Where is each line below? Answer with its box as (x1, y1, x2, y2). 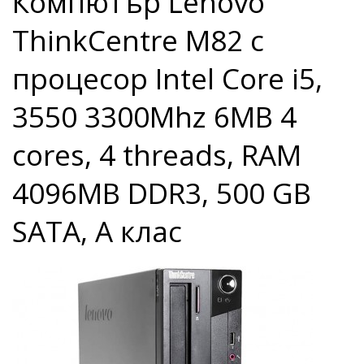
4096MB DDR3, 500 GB (12, 174, 311, 212)
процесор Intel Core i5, (12, 59, 323, 97)
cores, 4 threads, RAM (12, 136, 301, 174)
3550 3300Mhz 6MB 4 (12, 97, 297, 136)
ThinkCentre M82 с (12, 21, 264, 59)
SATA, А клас (12, 212, 182, 250)
